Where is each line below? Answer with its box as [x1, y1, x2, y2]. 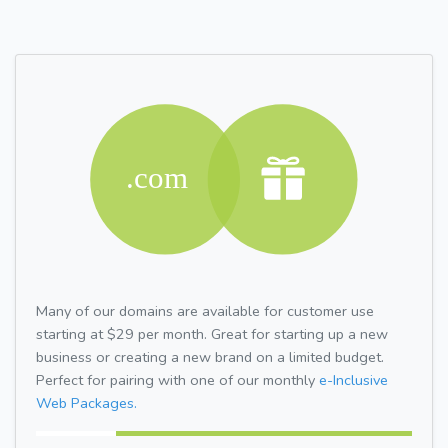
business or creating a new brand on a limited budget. [36, 346, 384, 367]
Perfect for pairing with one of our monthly [36, 369, 319, 390]
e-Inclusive [319, 369, 388, 390]
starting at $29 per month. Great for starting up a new [36, 323, 388, 344]
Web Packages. [36, 392, 137, 413]
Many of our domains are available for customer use [36, 300, 374, 321]
